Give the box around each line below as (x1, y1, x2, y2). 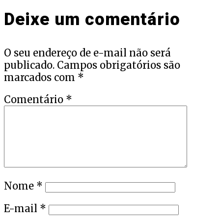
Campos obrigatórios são (57, 59, 180, 72)
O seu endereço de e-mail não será (4, 47, 171, 59)
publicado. (4, 59, 55, 72)
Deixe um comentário (4, 9, 180, 30)
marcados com (4, 71, 78, 84)
